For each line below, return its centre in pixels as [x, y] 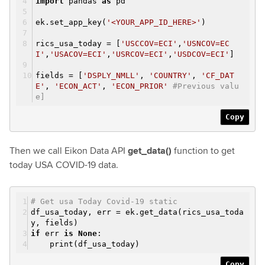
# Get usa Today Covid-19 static [104, 201]
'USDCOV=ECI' [201, 54]
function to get [203, 150]
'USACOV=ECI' [78, 54]
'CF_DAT [218, 75]
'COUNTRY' [170, 75]
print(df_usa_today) [85, 244]
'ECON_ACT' [78, 86]
